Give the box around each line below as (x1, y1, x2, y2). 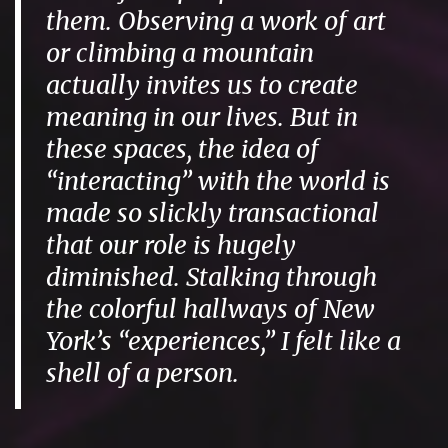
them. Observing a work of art (46, 5, 387, 38)
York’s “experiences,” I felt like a (46, 325, 402, 358)
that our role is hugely (46, 229, 297, 262)
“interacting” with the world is (46, 165, 391, 198)
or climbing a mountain (46, 37, 315, 70)
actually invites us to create (46, 69, 359, 102)
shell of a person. (46, 357, 240, 390)
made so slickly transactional (46, 197, 380, 230)
